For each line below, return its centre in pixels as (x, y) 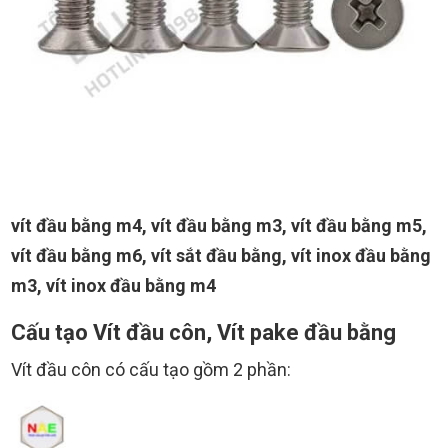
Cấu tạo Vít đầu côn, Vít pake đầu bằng (203, 333)
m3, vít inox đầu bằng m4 (113, 286)
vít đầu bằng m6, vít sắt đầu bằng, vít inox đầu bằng (221, 256)
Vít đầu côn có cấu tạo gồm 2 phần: (151, 370)
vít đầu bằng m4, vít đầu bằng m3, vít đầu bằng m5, (219, 226)
